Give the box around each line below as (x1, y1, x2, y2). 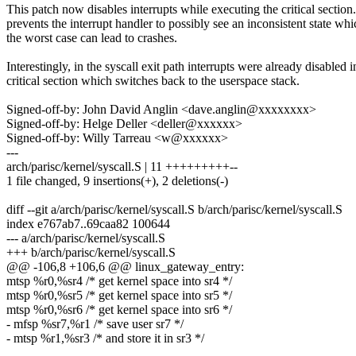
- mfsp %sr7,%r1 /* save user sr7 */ (6, 317, 184, 331)
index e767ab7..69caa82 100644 (6, 217, 170, 231)
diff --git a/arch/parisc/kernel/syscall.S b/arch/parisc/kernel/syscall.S (6, 203, 342, 217)
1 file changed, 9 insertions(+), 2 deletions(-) (6, 174, 228, 188)
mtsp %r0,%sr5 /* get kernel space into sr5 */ (6, 288, 232, 303)
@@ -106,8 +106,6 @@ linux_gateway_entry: (6, 260, 244, 274)
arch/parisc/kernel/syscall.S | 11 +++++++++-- (6, 160, 238, 174)
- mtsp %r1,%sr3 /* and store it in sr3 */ (6, 331, 204, 346)
